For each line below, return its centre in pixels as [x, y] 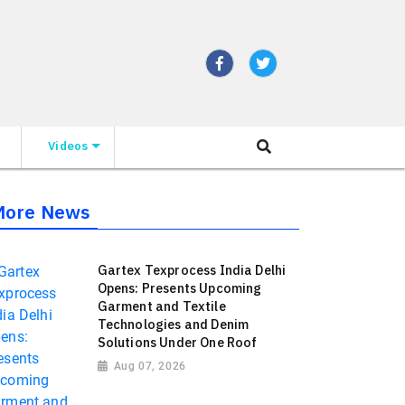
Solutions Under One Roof [177, 343]
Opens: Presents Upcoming [179, 288]
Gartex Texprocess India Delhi [192, 270]
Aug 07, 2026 [150, 367]
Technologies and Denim [173, 325]
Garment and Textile [161, 306]
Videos [68, 146]
